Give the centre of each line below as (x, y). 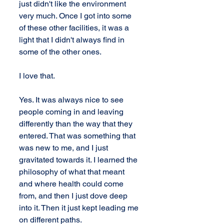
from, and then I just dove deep (74, 196)
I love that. (37, 76)
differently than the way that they (77, 124)
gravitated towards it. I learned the (79, 160)
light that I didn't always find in (73, 40)
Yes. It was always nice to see (72, 100)
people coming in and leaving (72, 112)
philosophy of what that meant (73, 172)
